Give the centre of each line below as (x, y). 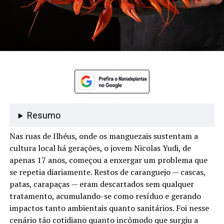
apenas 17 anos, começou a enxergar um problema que (108, 160)
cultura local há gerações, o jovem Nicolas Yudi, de (100, 148)
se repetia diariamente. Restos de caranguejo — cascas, (107, 172)
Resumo (43, 115)
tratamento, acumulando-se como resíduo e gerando (105, 196)
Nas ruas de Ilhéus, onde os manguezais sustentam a (103, 136)
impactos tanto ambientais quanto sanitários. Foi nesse (109, 208)
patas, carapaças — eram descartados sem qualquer (101, 184)
